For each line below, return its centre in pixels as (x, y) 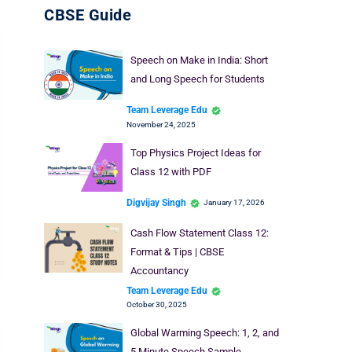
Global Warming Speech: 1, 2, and (204, 333)
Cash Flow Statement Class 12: (199, 233)
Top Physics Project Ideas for (195, 152)
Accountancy (159, 271)
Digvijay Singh (156, 202)
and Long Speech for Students (197, 79)
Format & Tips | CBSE (177, 252)
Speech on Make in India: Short (199, 60)
